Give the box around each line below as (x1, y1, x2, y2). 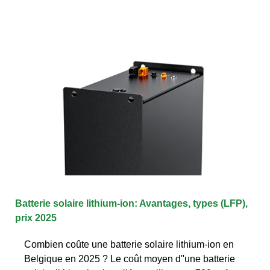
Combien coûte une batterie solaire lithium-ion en (24, 239, 234, 250)
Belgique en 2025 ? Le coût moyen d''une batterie (24, 253, 235, 264)
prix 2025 (15, 212, 57, 223)
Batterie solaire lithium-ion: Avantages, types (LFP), (15, 198, 248, 209)
